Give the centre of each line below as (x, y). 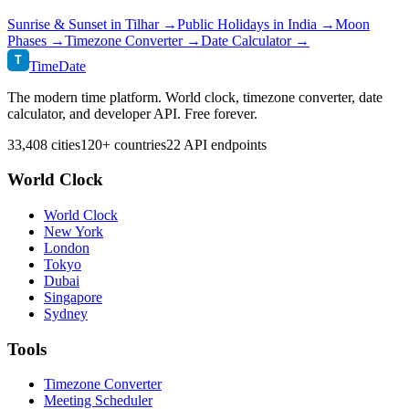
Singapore (73, 297)
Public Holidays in (232, 24)
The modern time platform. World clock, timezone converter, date (195, 97)
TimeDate (58, 66)
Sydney (66, 313)
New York (73, 231)
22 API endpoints (216, 144)
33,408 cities (44, 144)
